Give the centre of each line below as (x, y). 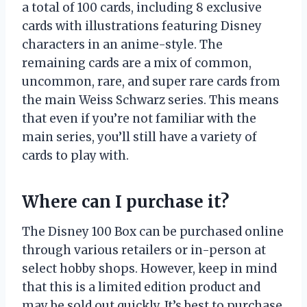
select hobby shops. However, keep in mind (149, 269)
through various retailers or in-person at (144, 250)
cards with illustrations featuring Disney (142, 26)
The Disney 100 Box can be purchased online (153, 232)
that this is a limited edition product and (141, 287)
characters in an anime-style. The (122, 45)
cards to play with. (75, 156)
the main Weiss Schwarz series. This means (150, 100)
